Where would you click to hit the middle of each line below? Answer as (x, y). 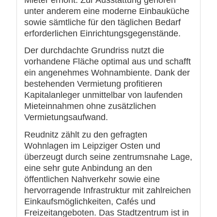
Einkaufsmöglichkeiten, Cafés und (90, 201)
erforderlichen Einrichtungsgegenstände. (102, 33)
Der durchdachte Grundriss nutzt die (94, 51)
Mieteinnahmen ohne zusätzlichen (90, 106)
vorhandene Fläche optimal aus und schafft (107, 62)
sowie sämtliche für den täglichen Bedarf (102, 22)
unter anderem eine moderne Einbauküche (107, 11)
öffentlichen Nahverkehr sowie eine (92, 179)
